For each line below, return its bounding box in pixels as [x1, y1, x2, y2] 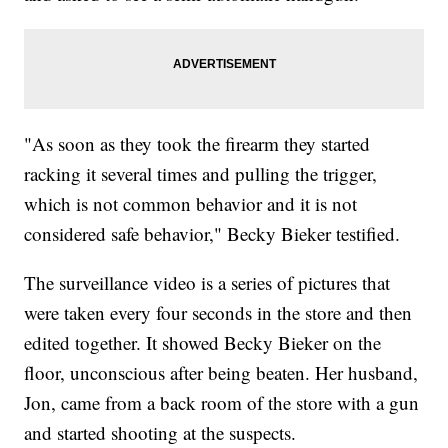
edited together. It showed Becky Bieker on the [24, 330, 382, 356]
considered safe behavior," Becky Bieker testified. [24, 221, 407, 247]
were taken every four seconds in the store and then [24, 300, 413, 326]
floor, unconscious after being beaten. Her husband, [24, 360, 419, 386]
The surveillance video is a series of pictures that [24, 270, 391, 296]
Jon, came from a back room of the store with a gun [24, 390, 420, 416]
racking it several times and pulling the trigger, [24, 161, 378, 187]
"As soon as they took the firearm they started [24, 131, 371, 157]
